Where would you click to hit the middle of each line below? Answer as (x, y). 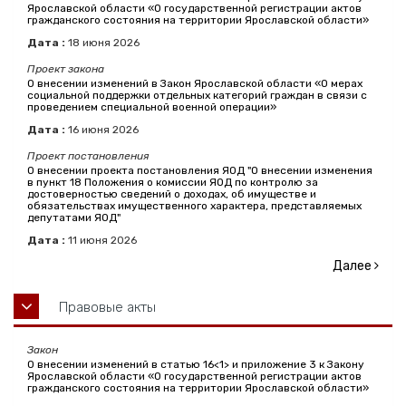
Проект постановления (88, 156)
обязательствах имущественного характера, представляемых (194, 206)
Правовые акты (107, 308)
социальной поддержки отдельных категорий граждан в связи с (197, 96)
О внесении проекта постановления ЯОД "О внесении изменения (200, 171)
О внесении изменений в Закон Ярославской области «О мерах (195, 84)
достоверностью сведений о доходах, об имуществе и (172, 194)
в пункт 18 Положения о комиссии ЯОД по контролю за (173, 183)
